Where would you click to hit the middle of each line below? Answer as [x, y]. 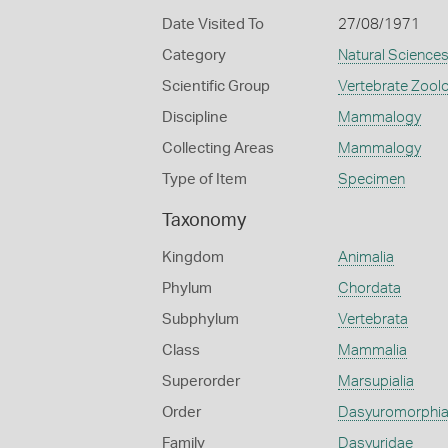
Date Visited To [213, 24]
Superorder [201, 381]
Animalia [365, 257]
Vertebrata [372, 319]
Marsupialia [375, 381]
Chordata [369, 288]
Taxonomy [204, 221]
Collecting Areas [218, 148]
